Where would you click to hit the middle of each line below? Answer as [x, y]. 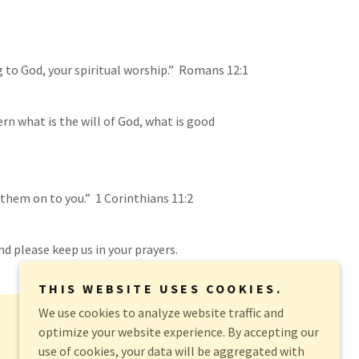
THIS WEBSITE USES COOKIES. [161, 288]
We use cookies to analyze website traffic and [161, 313]
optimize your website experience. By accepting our [179, 332]
